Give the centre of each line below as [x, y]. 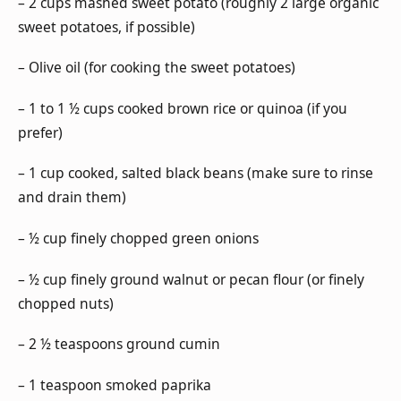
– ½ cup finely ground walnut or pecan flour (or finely [191, 279]
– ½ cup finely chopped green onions [138, 238]
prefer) [40, 132]
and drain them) [72, 197]
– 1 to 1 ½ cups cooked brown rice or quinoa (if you [183, 108]
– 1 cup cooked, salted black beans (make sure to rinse [196, 173]
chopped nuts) [66, 303]
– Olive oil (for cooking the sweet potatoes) [157, 68]
